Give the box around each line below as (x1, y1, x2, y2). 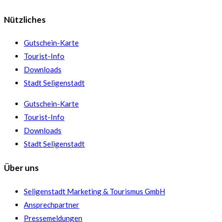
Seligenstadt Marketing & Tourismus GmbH (24, 186, 165, 196)
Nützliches (4, 14, 46, 25)
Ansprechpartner (24, 200, 79, 209)
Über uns (4, 162, 39, 173)
